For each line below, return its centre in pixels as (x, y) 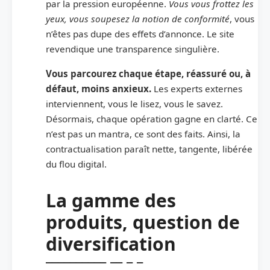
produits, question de (143, 222)
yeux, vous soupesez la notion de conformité (138, 18)
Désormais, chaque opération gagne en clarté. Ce (152, 118)
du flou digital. (76, 164)
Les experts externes (197, 88)
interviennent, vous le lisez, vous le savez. (134, 103)
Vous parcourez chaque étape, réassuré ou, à (148, 73)
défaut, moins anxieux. (99, 88)
